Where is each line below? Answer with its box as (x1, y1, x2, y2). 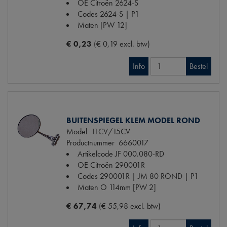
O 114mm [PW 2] (100, 181, 156, 193)
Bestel (190, 60, 208, 71)
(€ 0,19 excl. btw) (94, 38, 150, 49)
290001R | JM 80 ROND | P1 (100, 170, 199, 181)
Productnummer (66, 137, 115, 148)
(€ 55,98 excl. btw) (99, 200, 161, 211)
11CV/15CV (87, 126, 130, 137)
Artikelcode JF (78, 148, 121, 159)
